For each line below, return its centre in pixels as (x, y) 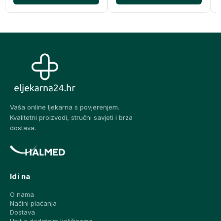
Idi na (20, 177)
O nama (22, 195)
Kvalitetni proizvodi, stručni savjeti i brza (71, 117)
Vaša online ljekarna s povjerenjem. (65, 107)
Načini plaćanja (33, 203)
